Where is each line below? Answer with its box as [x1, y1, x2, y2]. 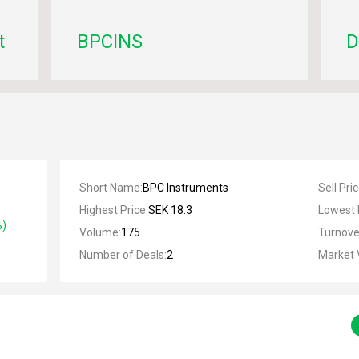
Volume [79, 226, 119, 239]
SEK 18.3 [147, 204, 192, 216]
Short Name [79, 181, 140, 194]
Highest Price [79, 204, 146, 216]
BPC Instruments [142, 181, 228, 194]
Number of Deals [79, 248, 164, 261]
